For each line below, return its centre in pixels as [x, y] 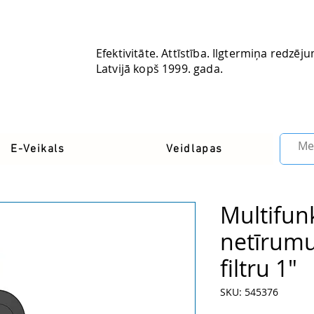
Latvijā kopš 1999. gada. [159, 69]
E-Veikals [38, 149]
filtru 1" [259, 268]
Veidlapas [194, 149]
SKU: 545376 [249, 292]
